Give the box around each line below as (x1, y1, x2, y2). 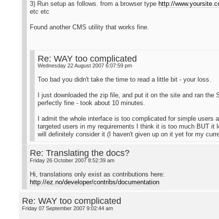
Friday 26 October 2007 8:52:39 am (30, 157, 115, 164)
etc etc (30, 8, 50, 16)
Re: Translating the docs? (30, 148, 130, 158)
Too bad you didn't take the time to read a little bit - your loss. (38, 75, 212, 83)
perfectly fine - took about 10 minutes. (38, 99, 146, 107)
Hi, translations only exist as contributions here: (30, 170, 165, 178)
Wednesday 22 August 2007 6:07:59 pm (38, 63, 132, 69)
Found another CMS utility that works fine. (30, 23, 150, 31)
